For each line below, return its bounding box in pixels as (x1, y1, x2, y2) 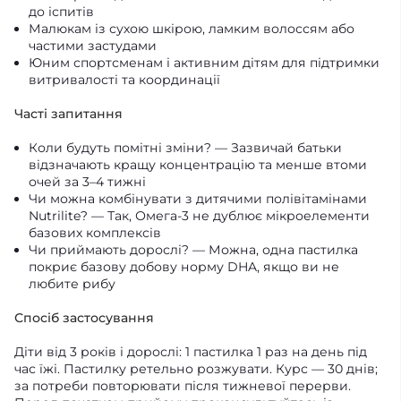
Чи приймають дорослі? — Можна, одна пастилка (29, 242, 358, 258)
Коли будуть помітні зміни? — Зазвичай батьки (29, 140, 342, 156)
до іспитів (29, 4, 94, 20)
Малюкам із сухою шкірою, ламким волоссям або (29, 21, 354, 37)
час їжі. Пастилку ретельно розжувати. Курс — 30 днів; (14, 361, 378, 377)
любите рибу (29, 276, 115, 292)
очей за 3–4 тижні (29, 174, 146, 190)
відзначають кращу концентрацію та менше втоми (29, 157, 367, 173)
